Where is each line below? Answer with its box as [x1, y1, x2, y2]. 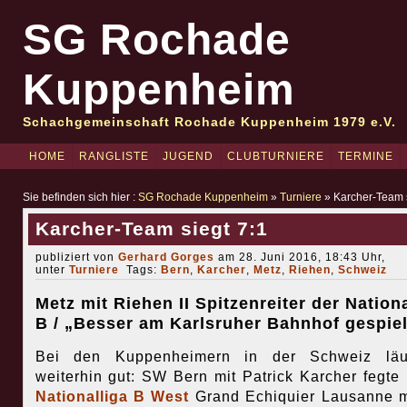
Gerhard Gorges [117, 251, 214, 263]
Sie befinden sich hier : [22, 191, 138, 203]
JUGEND [162, 150, 213, 163]
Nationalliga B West [35, 389, 190, 405]
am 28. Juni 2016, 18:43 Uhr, [213, 251, 385, 263]
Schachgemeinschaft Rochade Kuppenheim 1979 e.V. [22, 114, 396, 129]
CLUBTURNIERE [226, 150, 324, 163]
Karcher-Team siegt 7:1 [35, 218, 268, 240]
